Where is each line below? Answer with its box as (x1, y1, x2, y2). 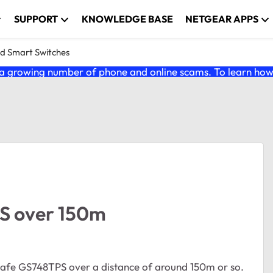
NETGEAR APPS (185, 13, 259, 25)
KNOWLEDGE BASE (82, 13, 174, 25)
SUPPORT (14, 13, 58, 25)
